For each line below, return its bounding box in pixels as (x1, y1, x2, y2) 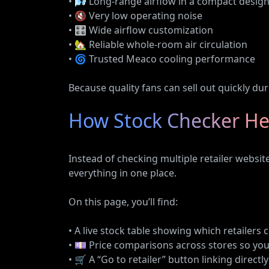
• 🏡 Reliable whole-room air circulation (68, 38, 247, 51)
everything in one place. (68, 166, 177, 180)
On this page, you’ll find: (68, 195, 178, 208)
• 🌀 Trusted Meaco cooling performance (68, 52, 255, 65)
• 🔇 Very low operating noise (68, 9, 202, 22)
